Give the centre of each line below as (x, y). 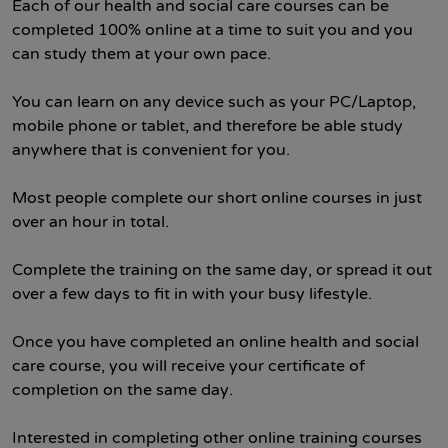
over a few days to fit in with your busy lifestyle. (192, 294)
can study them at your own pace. (141, 54)
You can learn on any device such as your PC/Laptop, (214, 102)
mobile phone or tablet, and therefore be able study (207, 126)
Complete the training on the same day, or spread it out (222, 270)
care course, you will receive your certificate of (188, 366)
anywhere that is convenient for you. (151, 150)
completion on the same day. (122, 390)
